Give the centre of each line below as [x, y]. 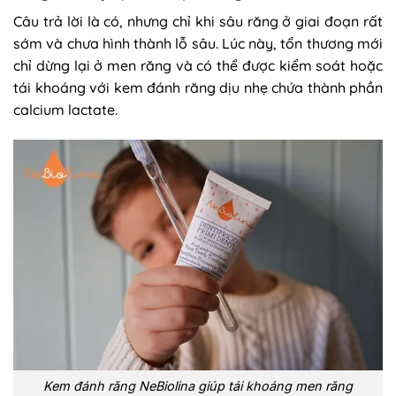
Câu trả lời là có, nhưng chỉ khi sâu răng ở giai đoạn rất [198, 21]
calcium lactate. [65, 109]
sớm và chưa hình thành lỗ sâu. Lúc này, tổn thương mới [198, 43]
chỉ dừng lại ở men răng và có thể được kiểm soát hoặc [198, 65]
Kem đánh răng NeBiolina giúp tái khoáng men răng [198, 385]
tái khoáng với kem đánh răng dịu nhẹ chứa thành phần [198, 87]
